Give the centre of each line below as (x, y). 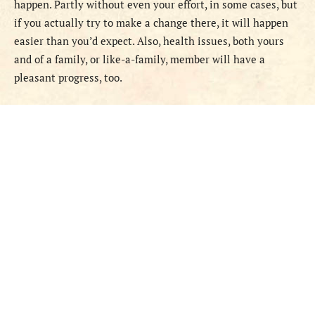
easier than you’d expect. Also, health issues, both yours (149, 41)
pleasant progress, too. (68, 78)
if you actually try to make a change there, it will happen (151, 23)
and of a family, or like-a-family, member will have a (140, 59)
